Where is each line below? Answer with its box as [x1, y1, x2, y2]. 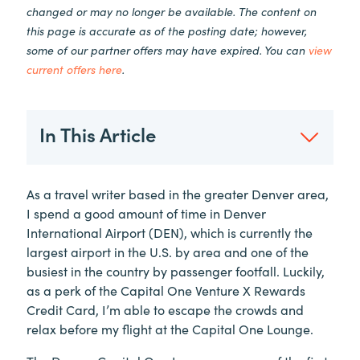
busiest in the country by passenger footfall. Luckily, [27, 261, 325, 280]
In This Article [39, 120, 156, 147]
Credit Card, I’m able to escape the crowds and [27, 300, 304, 318]
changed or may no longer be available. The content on [27, 2, 317, 19]
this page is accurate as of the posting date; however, [27, 22, 307, 39]
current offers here [27, 60, 122, 77]
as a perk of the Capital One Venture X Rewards [27, 280, 305, 299]
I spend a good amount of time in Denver [27, 203, 266, 222]
